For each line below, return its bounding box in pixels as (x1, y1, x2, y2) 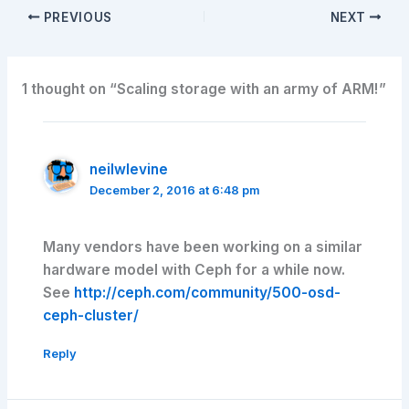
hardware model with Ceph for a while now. (43, 260, 346, 278)
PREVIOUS (39, 9, 113, 25)
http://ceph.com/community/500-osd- (74, 283, 341, 301)
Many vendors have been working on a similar (43, 237, 363, 256)
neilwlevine (89, 160, 168, 178)
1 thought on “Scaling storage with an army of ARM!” (21, 79, 386, 98)
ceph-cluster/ (43, 306, 140, 324)
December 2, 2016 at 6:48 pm (89, 183, 260, 197)
